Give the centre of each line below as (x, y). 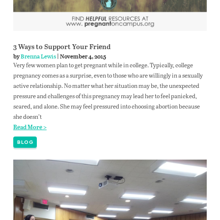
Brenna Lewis (38, 56)
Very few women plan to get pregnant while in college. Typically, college (103, 65)
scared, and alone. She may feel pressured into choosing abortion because (106, 106)
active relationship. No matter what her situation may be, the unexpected (106, 85)
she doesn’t (27, 116)
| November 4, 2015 (81, 56)
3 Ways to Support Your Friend (62, 47)
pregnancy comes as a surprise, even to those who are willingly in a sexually (108, 75)
